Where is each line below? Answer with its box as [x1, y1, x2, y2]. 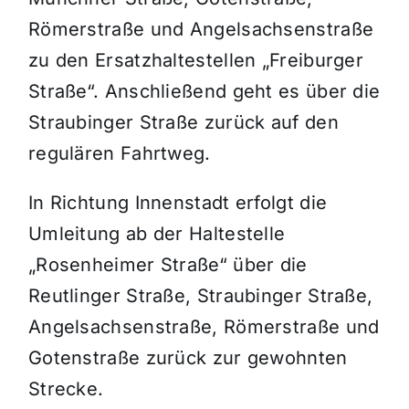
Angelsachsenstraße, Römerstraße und [27, 316, 380, 339]
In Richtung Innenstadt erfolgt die [27, 192, 328, 215]
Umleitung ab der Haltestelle [27, 223, 286, 246]
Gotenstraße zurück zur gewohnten [27, 347, 348, 370]
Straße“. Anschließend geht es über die [27, 80, 381, 103]
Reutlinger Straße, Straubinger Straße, [27, 285, 373, 308]
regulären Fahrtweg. [27, 142, 211, 165]
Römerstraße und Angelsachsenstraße [27, 18, 374, 41]
